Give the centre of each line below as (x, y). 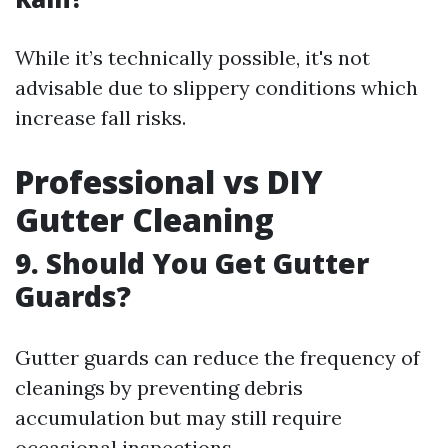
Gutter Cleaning (144, 219)
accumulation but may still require (178, 417)
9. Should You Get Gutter (192, 263)
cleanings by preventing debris (159, 387)
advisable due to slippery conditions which (216, 87)
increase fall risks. (100, 117)
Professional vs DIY (169, 181)
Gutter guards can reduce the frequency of (217, 357)
